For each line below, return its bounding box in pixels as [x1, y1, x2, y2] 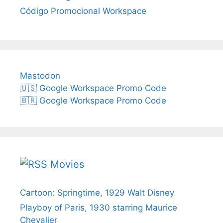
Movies [50, 158, 84, 170]
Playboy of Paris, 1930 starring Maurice [20, 202, 177, 213]
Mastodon [20, 70, 60, 81]
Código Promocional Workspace [20, 5, 146, 16]
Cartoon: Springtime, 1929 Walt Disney [20, 187, 174, 198]
